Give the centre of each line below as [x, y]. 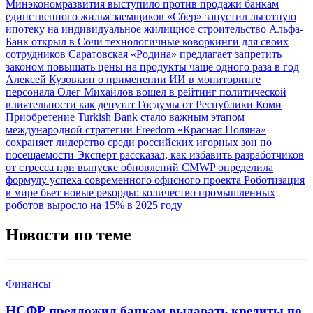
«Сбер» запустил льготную [232, 16]
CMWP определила [227, 167]
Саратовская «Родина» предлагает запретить [175, 54]
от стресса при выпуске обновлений [94, 167]
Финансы [28, 284]
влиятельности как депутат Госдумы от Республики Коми [144, 104]
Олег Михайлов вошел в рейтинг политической [172, 92]
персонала [31, 92]
